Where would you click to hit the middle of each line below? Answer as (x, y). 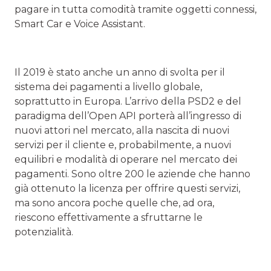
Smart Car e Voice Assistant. (80, 24)
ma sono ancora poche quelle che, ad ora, (114, 203)
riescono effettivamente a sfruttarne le (109, 217)
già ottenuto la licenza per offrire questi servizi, (127, 188)
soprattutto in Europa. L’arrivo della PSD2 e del (128, 101)
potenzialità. (44, 232)
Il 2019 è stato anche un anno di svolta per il (120, 72)
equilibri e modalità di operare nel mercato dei (126, 159)
